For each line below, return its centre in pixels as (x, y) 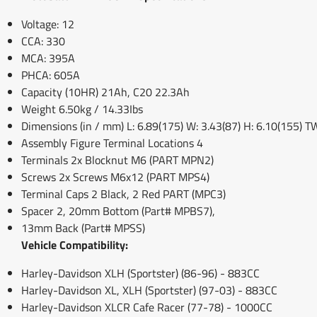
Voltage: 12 (48, 24)
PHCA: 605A (51, 75)
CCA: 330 (43, 41)
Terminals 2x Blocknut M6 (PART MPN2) (117, 160)
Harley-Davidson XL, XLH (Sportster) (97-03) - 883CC (149, 290)
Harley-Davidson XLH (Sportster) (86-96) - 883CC (140, 273)
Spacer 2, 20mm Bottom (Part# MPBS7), (118, 211)
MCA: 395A (48, 58)
